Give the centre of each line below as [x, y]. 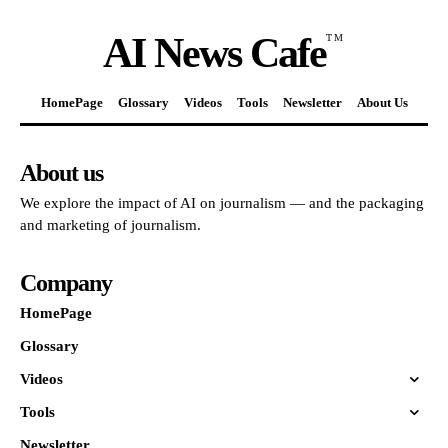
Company [66, 283]
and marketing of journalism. [110, 225]
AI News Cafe [215, 53]
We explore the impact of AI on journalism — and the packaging [222, 203]
